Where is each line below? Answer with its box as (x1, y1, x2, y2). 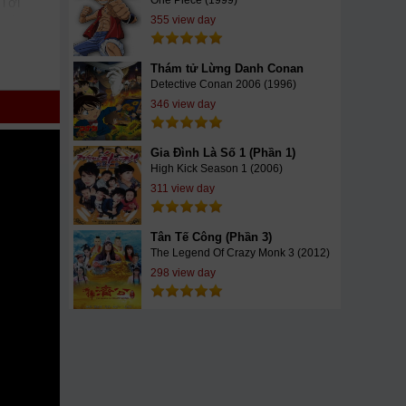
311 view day (150, 182, 215, 195)
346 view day (150, 98, 216, 111)
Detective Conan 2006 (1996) (150, 78, 296, 91)
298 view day (150, 266, 216, 279)
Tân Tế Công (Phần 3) (150, 230, 272, 244)
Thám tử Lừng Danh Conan (150, 62, 304, 75)
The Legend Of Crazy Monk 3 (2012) (150, 246, 330, 259)
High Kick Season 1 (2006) (150, 162, 283, 175)
